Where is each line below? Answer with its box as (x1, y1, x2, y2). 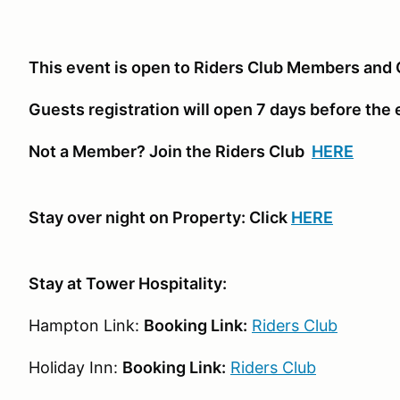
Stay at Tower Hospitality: (29, 274, 227, 294)
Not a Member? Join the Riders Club (29, 142, 312, 162)
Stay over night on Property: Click (29, 208, 291, 228)
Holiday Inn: (29, 358, 122, 378)
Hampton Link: (29, 316, 144, 336)
